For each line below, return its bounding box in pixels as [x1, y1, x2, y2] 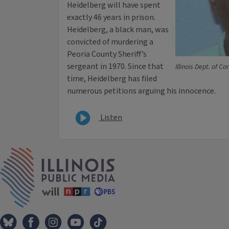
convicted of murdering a [67, 36, 153, 48]
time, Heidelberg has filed [67, 73, 157, 85]
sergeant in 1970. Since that [67, 61, 164, 73]
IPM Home [114, 147, 151, 159]
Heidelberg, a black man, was [67, 24, 169, 36]
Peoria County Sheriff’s [67, 49, 147, 60]
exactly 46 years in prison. [67, 12, 155, 24]
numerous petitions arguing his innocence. [67, 85, 216, 97]
